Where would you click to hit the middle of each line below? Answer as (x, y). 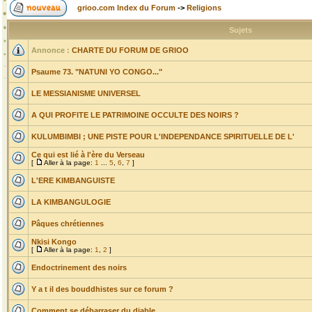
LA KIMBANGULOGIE (71, 202)
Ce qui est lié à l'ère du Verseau (88, 155)
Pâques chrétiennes (68, 224)
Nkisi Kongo (54, 242)
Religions (204, 8)
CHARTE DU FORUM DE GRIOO (130, 50)
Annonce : (50, 50)
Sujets (240, 30)
